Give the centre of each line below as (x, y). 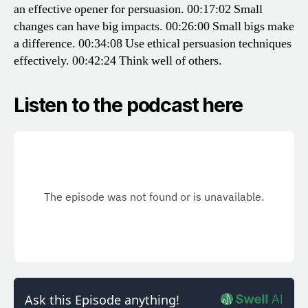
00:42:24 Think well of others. (146, 61)
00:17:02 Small (223, 10)
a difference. (45, 44)
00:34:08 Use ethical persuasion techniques (184, 44)
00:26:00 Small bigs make (229, 27)
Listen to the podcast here (128, 106)
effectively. (42, 61)
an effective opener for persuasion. (99, 10)
